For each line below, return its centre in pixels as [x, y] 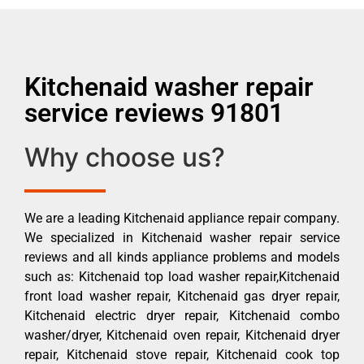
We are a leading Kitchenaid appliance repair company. [182, 218]
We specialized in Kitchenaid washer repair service [182, 237]
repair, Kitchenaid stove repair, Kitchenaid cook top [182, 354]
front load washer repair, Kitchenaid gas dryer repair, [182, 296]
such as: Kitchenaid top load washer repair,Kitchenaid [182, 276]
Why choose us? [125, 157]
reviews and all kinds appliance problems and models [182, 257]
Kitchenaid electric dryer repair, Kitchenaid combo [182, 315]
